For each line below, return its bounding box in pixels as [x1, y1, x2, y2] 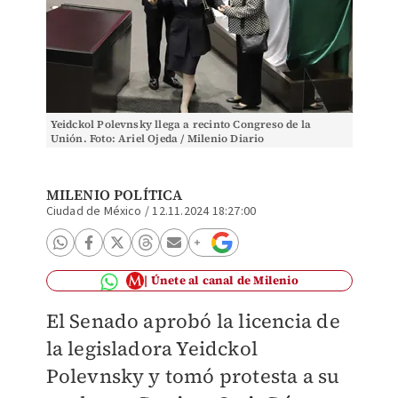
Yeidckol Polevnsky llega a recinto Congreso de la [50, 117, 312, 131]
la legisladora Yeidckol [45, 335, 259, 362]
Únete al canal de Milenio [150, 273, 298, 288]
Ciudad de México [45, 203, 142, 220]
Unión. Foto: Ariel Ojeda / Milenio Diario [50, 131, 265, 146]
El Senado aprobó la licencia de [45, 307, 340, 334]
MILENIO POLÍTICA [45, 185, 183, 204]
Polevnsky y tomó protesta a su [45, 362, 340, 389]
